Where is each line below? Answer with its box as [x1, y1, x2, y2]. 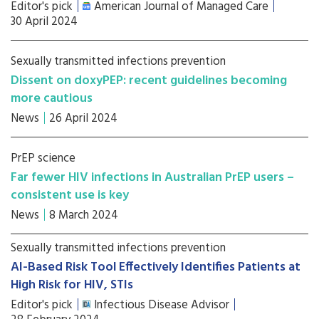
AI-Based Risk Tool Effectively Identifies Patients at [11, 257, 300, 278]
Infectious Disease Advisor [94, 296, 229, 315]
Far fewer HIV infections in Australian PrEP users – [11, 167, 294, 188]
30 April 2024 [11, 12, 78, 31]
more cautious [11, 88, 93, 109]
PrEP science [11, 149, 75, 168]
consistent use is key [11, 185, 129, 206]
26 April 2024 [49, 109, 117, 128]
